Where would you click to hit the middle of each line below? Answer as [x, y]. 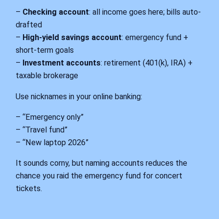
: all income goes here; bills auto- [145, 12]
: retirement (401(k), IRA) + [147, 63]
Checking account [56, 12]
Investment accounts [62, 63]
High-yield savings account [72, 38]
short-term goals [45, 50]
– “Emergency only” [50, 117]
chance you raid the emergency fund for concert [99, 176]
